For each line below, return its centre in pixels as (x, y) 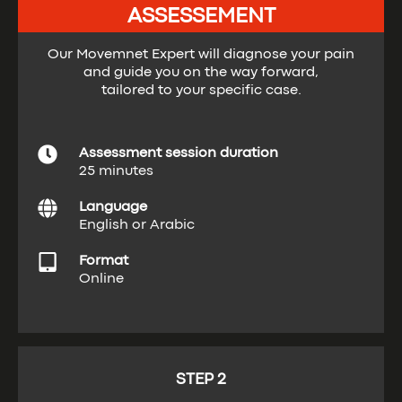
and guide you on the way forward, (201, 73)
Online (101, 279)
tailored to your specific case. (201, 91)
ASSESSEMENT (201, 17)
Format (104, 261)
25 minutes (116, 171)
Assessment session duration (179, 153)
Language (113, 207)
